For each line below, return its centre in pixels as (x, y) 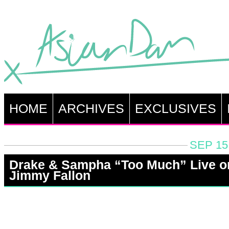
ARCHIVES (91, 108)
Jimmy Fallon (50, 175)
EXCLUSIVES (175, 108)
